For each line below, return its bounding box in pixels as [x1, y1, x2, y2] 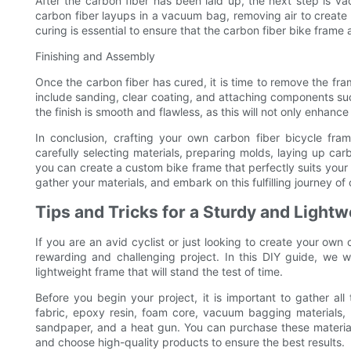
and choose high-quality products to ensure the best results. [35, 335, 345, 349]
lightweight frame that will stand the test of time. [35, 265, 283, 279]
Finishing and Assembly [35, 49, 155, 63]
